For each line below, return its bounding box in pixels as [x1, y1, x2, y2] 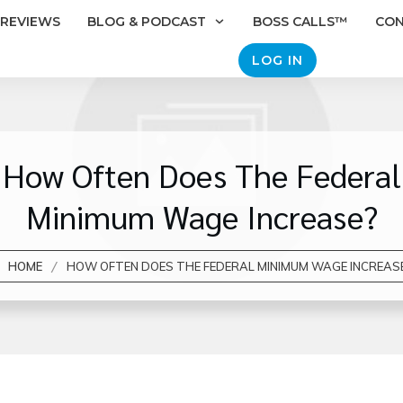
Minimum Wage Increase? [25, 195, 378, 237]
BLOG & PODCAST [87, 13, 207, 30]
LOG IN [252, 52, 304, 68]
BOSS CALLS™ [253, 13, 349, 30]
